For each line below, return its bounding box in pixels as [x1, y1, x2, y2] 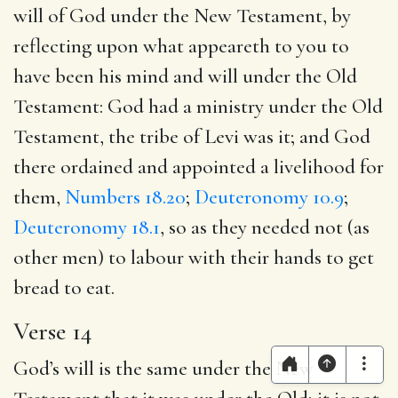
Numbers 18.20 [65, 184, 186, 210]
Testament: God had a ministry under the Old [13, 93, 383, 119]
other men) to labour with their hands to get [13, 244, 374, 270]
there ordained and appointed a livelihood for [13, 154, 384, 179]
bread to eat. [13, 275, 115, 300]
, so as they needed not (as [160, 214, 370, 240]
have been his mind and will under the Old [13, 63, 357, 89]
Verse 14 [13, 315, 92, 346]
